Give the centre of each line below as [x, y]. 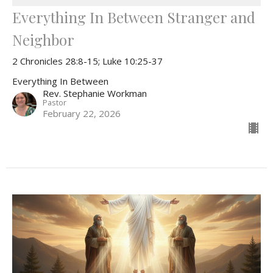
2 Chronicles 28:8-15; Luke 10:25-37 [87, 61]
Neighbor [43, 39]
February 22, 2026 [82, 113]
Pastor [55, 102]
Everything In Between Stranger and [134, 17]
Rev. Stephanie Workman [95, 93]
